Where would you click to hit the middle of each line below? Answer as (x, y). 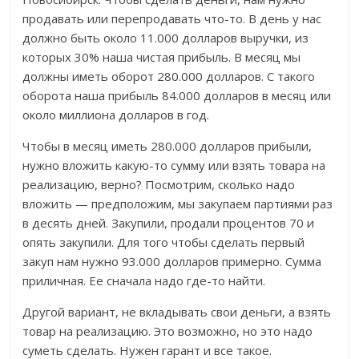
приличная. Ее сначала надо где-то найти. (144, 281)
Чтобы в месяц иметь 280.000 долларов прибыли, (167, 146)
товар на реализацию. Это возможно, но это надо (168, 331)
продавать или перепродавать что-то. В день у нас (172, 19)
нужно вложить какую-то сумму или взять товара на (174, 165)
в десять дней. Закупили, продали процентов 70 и (169, 223)
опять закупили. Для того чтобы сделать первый (164, 242)
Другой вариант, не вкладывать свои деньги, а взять (177, 312)
